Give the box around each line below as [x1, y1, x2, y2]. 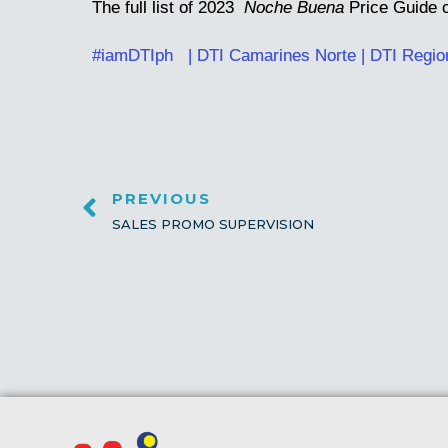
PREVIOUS [112, 188, 211, 208]
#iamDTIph [92, 45, 178, 65]
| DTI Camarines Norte [178, 45, 361, 65]
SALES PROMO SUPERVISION [112, 215, 314, 232]
